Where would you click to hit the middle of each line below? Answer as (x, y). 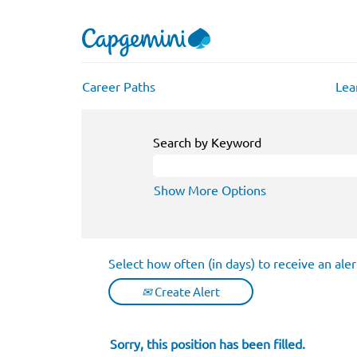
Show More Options (210, 190)
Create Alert (186, 291)
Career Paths (119, 86)
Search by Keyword (207, 142)
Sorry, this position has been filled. (208, 343)
